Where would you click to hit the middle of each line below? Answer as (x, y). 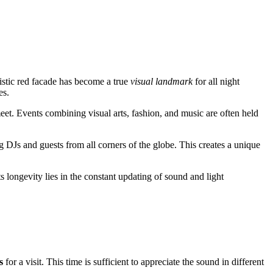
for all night (216, 82)
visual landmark (161, 82)
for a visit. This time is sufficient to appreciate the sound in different (133, 262)
